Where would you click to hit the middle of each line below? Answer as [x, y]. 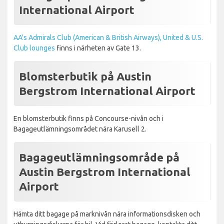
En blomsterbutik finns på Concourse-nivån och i [88, 118]
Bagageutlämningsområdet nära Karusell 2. [80, 129]
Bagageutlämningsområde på [99, 157]
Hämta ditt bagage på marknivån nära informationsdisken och [107, 214]
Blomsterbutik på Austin [85, 76]
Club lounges [34, 48]
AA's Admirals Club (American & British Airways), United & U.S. [108, 37]
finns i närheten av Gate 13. [98, 48]
